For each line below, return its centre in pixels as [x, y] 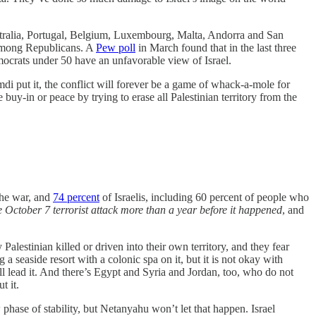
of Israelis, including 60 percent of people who [204, 197]
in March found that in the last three [216, 47]
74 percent [76, 197]
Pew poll [116, 47]
